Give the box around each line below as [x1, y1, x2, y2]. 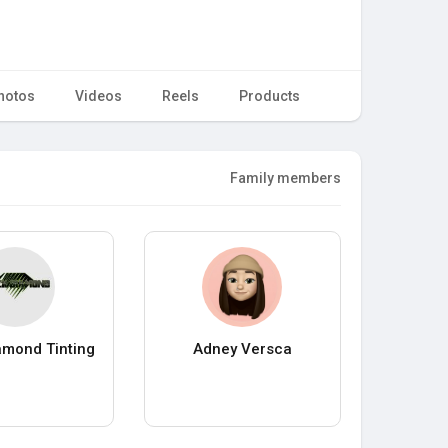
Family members [230, 169, 341, 186]
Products [239, 87, 300, 104]
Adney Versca [192, 339, 292, 358]
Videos [75, 87, 122, 104]
